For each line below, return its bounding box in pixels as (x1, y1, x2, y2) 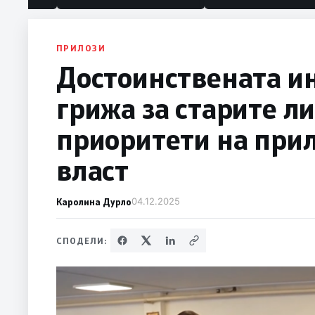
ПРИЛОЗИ (56, 42, 106, 54)
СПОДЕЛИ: (56, 235, 108, 247)
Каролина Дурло (56, 195, 131, 208)
